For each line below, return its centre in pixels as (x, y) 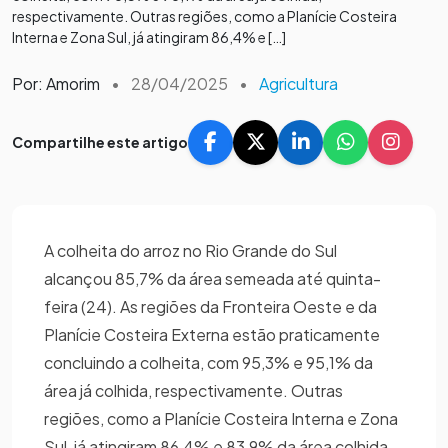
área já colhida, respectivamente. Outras (193, 390)
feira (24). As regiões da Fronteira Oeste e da (210, 306)
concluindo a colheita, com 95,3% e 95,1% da (208, 362)
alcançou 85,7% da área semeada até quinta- (212, 278)
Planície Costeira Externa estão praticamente (212, 334)
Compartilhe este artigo (100, 141)
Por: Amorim (56, 83)
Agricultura (298, 83)
